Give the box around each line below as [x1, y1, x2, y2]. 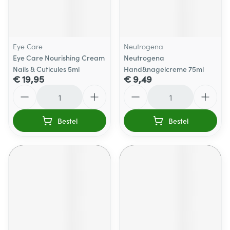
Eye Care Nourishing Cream [13, 52, 105, 63]
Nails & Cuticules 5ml [13, 64, 80, 74]
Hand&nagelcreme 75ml [124, 64, 204, 74]
